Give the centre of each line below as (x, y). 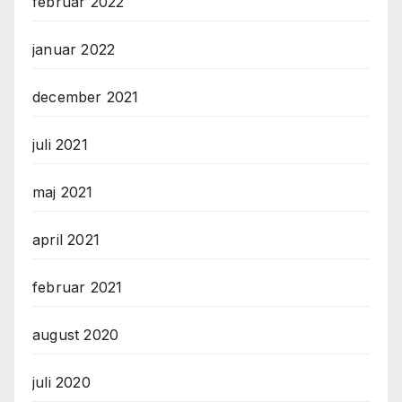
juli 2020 (61, 383)
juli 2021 (60, 145)
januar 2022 (74, 50)
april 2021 (66, 240)
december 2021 (86, 97)
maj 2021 (63, 192)
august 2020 (76, 335)
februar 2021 (78, 288)
